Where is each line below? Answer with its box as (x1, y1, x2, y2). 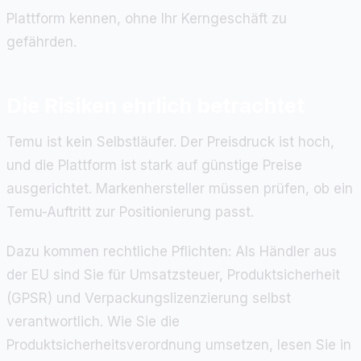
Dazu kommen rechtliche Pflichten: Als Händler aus (6, 243, 337, 260)
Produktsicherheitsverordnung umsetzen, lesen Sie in (6, 337, 351, 354)
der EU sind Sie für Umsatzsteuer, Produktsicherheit (6, 267, 340, 284)
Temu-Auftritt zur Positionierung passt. (6, 204, 254, 221)
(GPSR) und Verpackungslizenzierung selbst (6, 290, 291, 307)
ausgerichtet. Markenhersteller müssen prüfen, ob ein (6, 180, 353, 197)
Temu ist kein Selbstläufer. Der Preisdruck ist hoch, (6, 134, 334, 151)
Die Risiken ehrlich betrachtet (6, 93, 305, 118)
